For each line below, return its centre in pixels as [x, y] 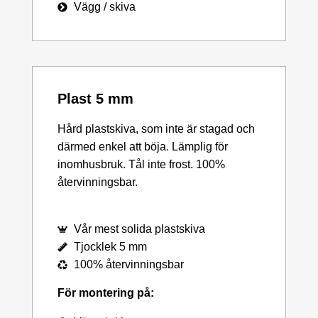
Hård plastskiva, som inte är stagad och [156, 129]
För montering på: [106, 293]
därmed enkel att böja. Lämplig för [143, 147]
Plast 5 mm [95, 99]
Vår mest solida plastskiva [139, 229]
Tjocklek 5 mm [110, 247]
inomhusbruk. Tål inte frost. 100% [141, 165]
